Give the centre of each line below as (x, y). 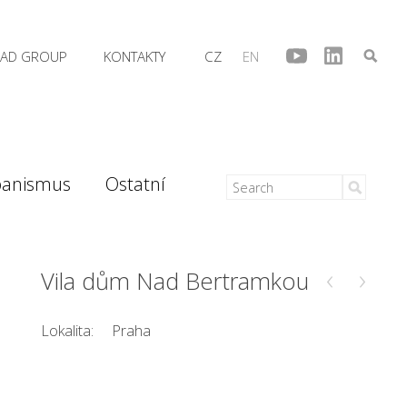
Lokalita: (68, 331)
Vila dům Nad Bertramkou (175, 281)
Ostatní (135, 184)
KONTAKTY (134, 56)
